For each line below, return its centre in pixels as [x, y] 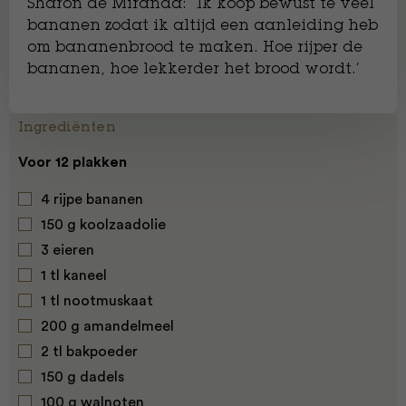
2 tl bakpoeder [89, 352]
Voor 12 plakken [72, 162]
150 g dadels [82, 377]
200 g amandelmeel [107, 326]
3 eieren [68, 250]
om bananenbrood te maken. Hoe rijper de [195, 48]
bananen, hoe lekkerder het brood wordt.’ [193, 70]
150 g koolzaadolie [103, 225]
